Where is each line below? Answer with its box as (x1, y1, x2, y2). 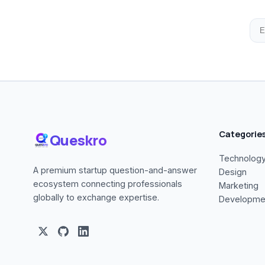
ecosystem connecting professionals (33, 179, 182, 189)
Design (219, 167, 247, 177)
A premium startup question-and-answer (33, 165, 197, 175)
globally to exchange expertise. (33, 192, 159, 202)
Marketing (219, 180, 258, 190)
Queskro (50, 130, 106, 150)
